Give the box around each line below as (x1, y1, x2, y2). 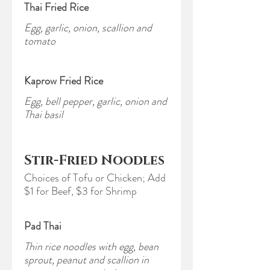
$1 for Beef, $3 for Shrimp (24, 183, 137, 199)
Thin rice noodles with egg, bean (24, 239, 159, 254)
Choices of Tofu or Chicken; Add (24, 170, 166, 186)
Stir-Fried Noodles (24, 152, 165, 169)
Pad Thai (24, 218, 61, 234)
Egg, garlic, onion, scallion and (24, 20, 152, 36)
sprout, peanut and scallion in (24, 252, 149, 268)
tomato (24, 33, 55, 49)
